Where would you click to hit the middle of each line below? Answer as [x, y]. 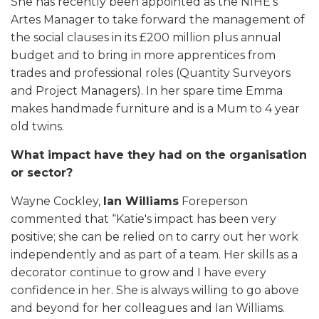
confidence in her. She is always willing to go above [155, 290]
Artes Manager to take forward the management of [158, 20]
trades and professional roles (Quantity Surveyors [151, 73]
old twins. [37, 126]
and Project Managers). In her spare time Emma [147, 91]
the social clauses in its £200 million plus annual [146, 37]
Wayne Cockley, [57, 201]
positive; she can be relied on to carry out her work [155, 237]
